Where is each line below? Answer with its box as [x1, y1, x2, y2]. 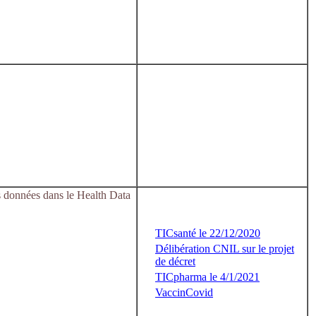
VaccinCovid [155, 286, 213, 298]
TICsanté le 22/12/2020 [155, 227, 260, 239]
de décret [155, 255, 195, 267]
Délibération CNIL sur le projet [155, 243, 294, 255]
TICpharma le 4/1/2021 [155, 271, 260, 283]
